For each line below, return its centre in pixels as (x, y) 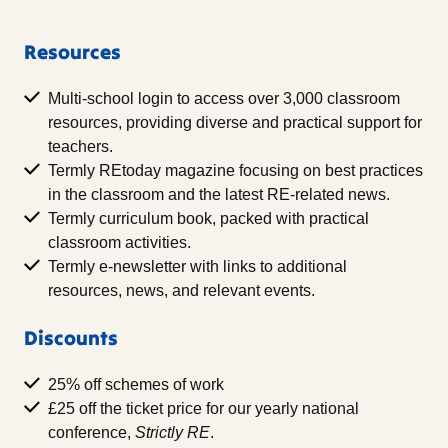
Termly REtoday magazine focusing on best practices (235, 171)
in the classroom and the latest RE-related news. (219, 195)
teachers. (80, 147)
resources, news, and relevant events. (181, 291)
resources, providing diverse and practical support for (235, 123)
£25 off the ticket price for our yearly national (203, 409)
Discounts (71, 338)
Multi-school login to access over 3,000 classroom (224, 99)
